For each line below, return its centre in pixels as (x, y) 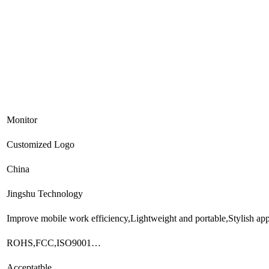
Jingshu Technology (45, 193)
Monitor (22, 119)
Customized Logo (41, 144)
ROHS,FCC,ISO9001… (54, 243)
